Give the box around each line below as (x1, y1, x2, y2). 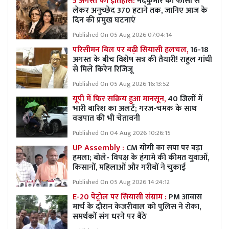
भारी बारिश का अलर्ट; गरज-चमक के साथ (73, 101, 197, 116)
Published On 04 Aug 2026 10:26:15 (73, 127, 171, 139)
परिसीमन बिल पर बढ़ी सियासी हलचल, (73, 42, 190, 57)
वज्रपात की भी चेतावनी (73, 111, 140, 125)
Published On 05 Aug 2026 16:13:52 (73, 78, 169, 89)
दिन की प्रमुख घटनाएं (73, 13, 135, 27)
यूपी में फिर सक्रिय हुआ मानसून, (73, 91, 168, 106)
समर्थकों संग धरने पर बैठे (73, 209, 147, 223)
